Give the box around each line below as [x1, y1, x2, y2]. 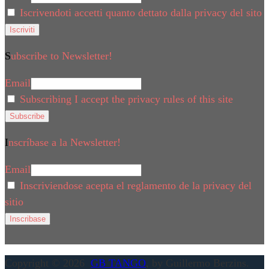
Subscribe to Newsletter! [11, 49, 112, 62]
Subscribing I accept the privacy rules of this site [17, 92, 233, 105]
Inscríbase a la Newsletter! [8, 136, 121, 148]
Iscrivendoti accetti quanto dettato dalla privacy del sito [17, 6, 262, 19]
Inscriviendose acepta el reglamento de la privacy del [17, 179, 252, 192]
